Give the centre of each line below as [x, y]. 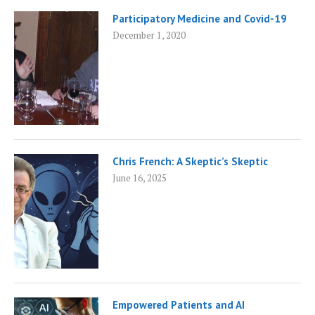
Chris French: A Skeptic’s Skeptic [190, 162]
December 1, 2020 [149, 35]
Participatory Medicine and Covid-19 [200, 18]
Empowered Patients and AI [179, 304]
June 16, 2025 [140, 178]
